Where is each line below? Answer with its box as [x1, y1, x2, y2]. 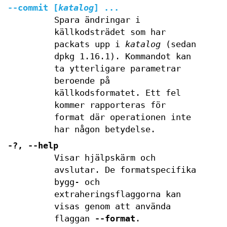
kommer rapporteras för [54, 100, 166, 110]
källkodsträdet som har [54, 27, 166, 37]
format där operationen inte [54, 112, 191, 122]
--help [28, 141, 58, 150]
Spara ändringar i [54, 15, 140, 25]
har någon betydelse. [54, 125, 156, 134]
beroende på [54, 76, 110, 86]
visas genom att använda [54, 202, 171, 211]
